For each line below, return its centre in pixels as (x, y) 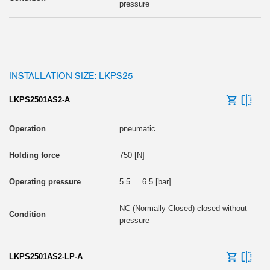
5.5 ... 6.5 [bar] (145, 181)
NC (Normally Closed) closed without (183, 208)
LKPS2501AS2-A (39, 99)
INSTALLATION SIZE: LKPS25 (71, 75)
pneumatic (137, 128)
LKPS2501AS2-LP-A (46, 256)
